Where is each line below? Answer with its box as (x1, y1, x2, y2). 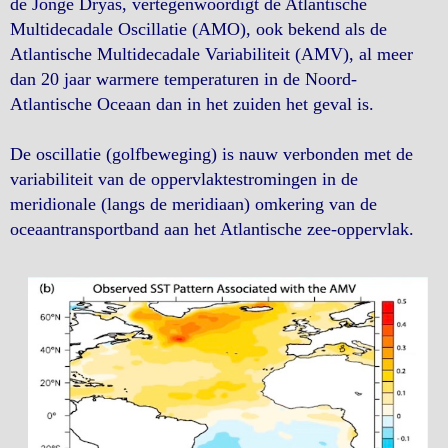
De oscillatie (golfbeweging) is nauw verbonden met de (10, 143, 413, 164)
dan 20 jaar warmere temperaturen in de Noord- (10, 68, 357, 89)
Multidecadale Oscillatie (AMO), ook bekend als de (10, 18, 387, 39)
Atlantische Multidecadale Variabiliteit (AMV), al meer (10, 43, 413, 64)
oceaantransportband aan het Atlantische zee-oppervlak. (10, 218, 414, 239)
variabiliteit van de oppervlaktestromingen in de (10, 168, 358, 189)
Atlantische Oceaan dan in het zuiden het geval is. (10, 93, 374, 114)
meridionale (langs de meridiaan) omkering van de (10, 193, 377, 214)
